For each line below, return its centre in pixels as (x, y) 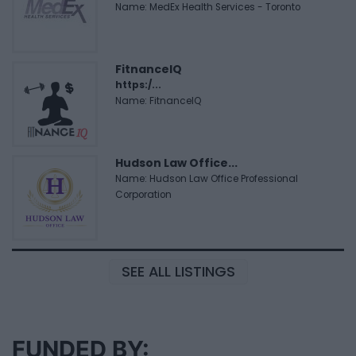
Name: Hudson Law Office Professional (207, 179)
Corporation (143, 195)
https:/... (138, 85)
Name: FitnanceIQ (159, 101)
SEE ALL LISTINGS (178, 272)
